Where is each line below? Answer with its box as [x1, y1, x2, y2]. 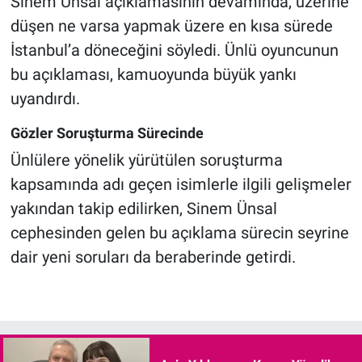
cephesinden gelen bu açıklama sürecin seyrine [10, 223, 349, 243]
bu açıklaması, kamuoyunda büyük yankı [10, 64, 297, 84]
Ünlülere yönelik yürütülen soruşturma [10, 150, 283, 170]
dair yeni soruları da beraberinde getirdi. [10, 247, 296, 267]
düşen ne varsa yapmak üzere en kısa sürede [10, 15, 333, 36]
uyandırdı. [10, 88, 80, 108]
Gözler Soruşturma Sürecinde [10, 124, 204, 141]
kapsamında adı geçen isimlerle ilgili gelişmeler [10, 175, 351, 195]
